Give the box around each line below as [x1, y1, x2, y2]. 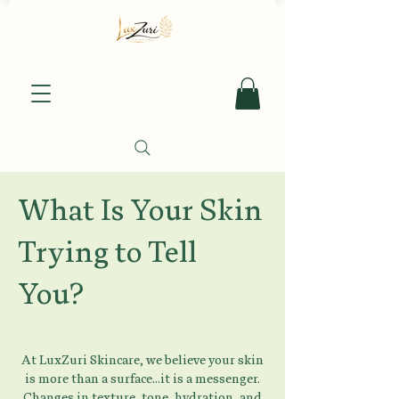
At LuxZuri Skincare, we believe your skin [21, 351, 264, 368]
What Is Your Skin [18, 191, 263, 228]
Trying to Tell [18, 233, 197, 270]
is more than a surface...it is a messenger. [25, 370, 260, 387]
